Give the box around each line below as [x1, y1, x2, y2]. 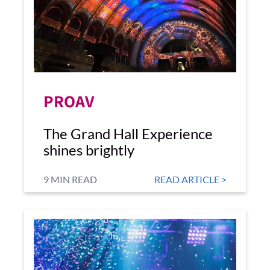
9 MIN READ [43, 174, 97, 185]
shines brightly [43, 141, 134, 159]
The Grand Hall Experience [43, 125, 213, 142]
